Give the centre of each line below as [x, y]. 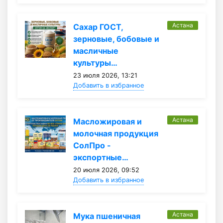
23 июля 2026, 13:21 [105, 76]
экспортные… [101, 158]
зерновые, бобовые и [116, 39]
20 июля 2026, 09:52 [106, 170]
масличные [96, 51]
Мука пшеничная [107, 216]
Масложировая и [107, 122]
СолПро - [92, 146]
